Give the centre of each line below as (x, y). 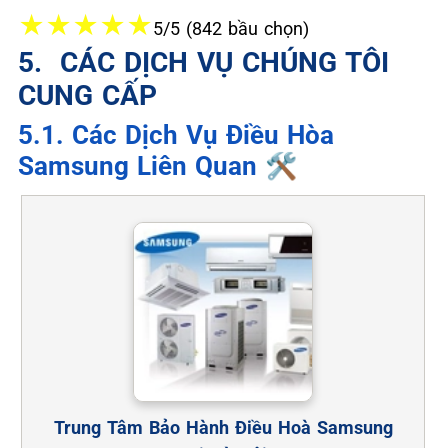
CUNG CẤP (87, 95)
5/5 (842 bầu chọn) (231, 28)
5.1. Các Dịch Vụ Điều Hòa (176, 134)
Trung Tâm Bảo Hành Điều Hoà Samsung (223, 427)
